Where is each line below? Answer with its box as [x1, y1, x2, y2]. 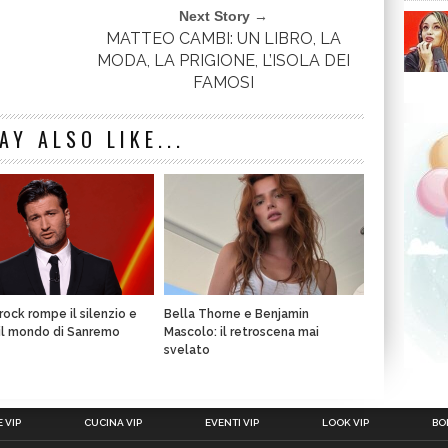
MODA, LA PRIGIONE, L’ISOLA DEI [97, 51, 351, 71]
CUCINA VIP [83, 417, 142, 428]
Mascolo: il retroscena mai [164, 325, 319, 340]
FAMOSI [193, 73, 255, 93]
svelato [164, 343, 210, 358]
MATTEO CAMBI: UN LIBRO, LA [106, 29, 342, 49]
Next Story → [179, 8, 269, 25]
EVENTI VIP [204, 417, 259, 428]
